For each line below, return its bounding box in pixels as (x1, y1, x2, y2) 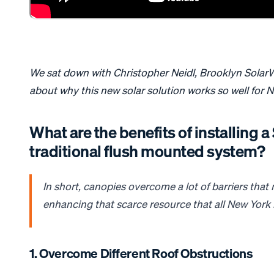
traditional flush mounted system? (29, 138, 265, 164)
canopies (83, 178, 126, 195)
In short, (43, 178, 84, 195)
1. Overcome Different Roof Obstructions (29, 243, 253, 264)
